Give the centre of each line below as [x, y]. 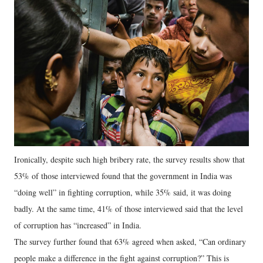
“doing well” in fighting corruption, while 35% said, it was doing [123, 192]
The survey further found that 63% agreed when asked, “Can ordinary [130, 241]
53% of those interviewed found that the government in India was [123, 176]
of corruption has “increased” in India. [78, 225]
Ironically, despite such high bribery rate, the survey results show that [129, 159]
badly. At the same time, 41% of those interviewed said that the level [129, 208]
